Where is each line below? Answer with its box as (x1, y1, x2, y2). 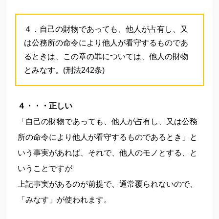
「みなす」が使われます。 (18, 195, 111, 204)
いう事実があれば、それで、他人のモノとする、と (18, 148, 197, 157)
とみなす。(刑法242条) (24, 66, 105, 74)
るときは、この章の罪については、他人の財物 (24, 52, 188, 61)
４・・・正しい (18, 101, 72, 110)
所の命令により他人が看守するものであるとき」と (18, 132, 197, 141)
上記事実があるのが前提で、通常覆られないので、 (18, 179, 197, 188)
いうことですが (18, 164, 72, 173)
